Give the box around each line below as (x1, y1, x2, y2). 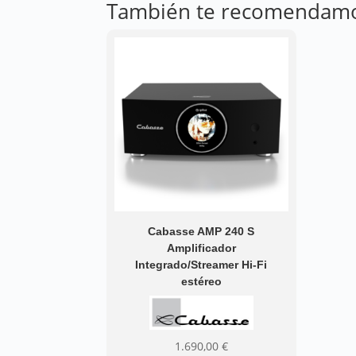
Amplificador (166, 241, 236, 254)
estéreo (180, 274, 222, 288)
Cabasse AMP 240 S (148, 224, 255, 238)
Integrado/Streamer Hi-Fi (135, 257, 268, 271)
